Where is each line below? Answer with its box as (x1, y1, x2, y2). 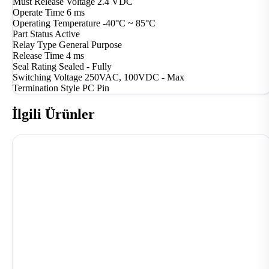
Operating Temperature (13, 18, 100, 29)
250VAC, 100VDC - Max (85, 72, 184, 83)
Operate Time (13, 7, 64, 18)
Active (55, 29, 80, 40)
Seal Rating (13, 61, 56, 72)
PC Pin (82, 83, 109, 94)
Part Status (13, 29, 53, 40)
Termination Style (13, 83, 80, 94)
